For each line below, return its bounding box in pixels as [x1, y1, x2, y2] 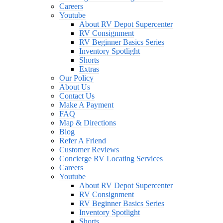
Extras [79, 65, 99, 73]
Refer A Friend [59, 136, 106, 145]
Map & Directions [59, 118, 116, 127]
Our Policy [59, 74, 94, 82]
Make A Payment [59, 101, 113, 109]
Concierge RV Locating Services [59, 154, 163, 163]
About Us [59, 83, 90, 91]
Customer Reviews [59, 145, 119, 154]
